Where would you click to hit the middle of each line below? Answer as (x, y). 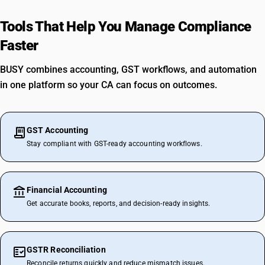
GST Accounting (58, 130)
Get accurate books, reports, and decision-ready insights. (119, 203)
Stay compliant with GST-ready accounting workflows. (114, 144)
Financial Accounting (67, 190)
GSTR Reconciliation (66, 250)
